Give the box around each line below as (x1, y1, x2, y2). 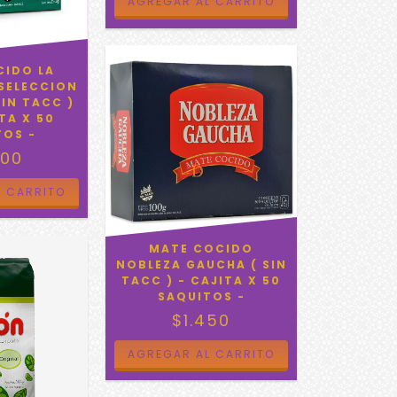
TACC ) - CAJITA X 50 (121, 273, 282, 289)
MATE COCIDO (149, 241, 254, 257)
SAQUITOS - (157, 289, 245, 305)
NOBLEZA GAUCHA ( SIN (115, 257, 287, 273)
